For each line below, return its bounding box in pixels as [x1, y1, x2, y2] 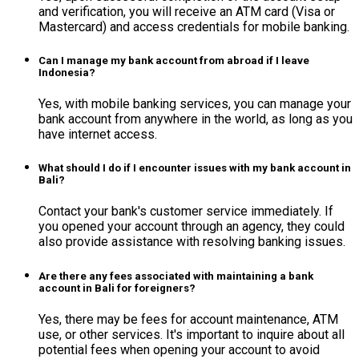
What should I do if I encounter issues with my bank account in [38, 162, 351, 175]
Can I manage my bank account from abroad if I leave [38, 54, 309, 67]
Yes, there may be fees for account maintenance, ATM [38, 311, 338, 327]
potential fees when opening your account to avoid [38, 341, 320, 357]
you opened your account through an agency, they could [38, 219, 345, 235]
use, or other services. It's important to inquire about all [38, 326, 345, 342]
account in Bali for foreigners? [38, 281, 196, 294]
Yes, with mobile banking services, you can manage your [38, 96, 351, 112]
